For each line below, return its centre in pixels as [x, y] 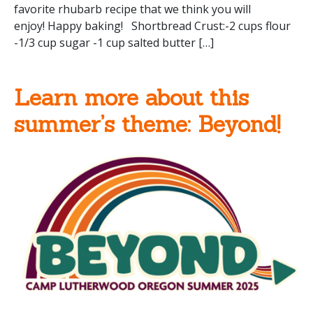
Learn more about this [131, 97]
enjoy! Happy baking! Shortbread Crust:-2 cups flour [152, 26]
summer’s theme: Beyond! [147, 124]
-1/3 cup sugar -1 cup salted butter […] [114, 43]
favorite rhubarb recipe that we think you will [132, 9]
